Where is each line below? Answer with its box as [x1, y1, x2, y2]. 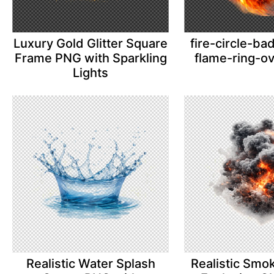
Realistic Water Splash [26, 256, 155, 271]
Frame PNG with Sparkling [14, 51, 167, 66]
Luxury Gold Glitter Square [13, 36, 168, 51]
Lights [73, 65, 109, 81]
